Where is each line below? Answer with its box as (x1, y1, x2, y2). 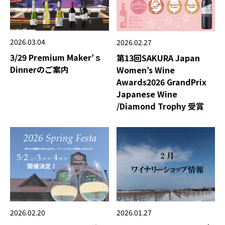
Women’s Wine (116, 64, 175, 76)
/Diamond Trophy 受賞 (116, 100, 204, 113)
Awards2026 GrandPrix (116, 76, 206, 88)
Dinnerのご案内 (10, 63, 69, 76)
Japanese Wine (116, 88, 177, 100)
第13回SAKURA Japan (116, 52, 200, 64)
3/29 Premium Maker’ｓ (10, 51, 102, 64)
